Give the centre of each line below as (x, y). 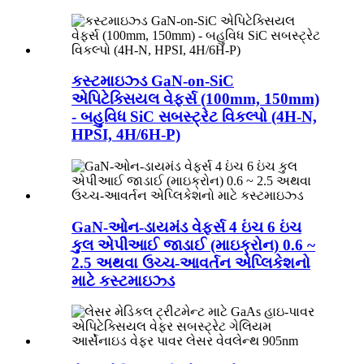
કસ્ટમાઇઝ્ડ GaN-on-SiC (153, 81)
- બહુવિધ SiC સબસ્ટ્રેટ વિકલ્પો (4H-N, (194, 117)
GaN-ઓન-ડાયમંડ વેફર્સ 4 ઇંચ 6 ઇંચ (186, 227)
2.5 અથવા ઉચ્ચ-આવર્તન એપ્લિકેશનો (191, 262)
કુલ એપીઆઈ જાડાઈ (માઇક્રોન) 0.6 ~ (193, 245)
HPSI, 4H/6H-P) (126, 135)
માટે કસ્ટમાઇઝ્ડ (123, 280)
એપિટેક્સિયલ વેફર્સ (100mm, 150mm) (195, 99)
